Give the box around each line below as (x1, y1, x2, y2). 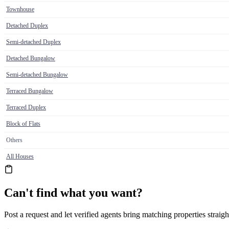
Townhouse (6, 6, 34, 13)
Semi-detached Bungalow (6, 71, 68, 79)
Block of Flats (6, 120, 40, 128)
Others (6, 136, 22, 144)
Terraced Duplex (6, 104, 46, 111)
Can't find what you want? (4, 186, 143, 200)
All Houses (6, 153, 34, 161)
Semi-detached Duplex (6, 38, 61, 46)
